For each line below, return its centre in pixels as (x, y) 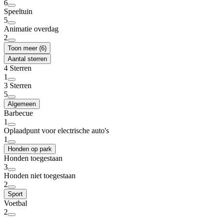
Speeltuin (18, 12)
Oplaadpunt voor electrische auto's (56, 131)
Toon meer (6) (27, 48)
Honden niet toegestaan (40, 176)
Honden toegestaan (33, 158)
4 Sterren (18, 68)
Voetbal (15, 203)
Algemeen (22, 104)
